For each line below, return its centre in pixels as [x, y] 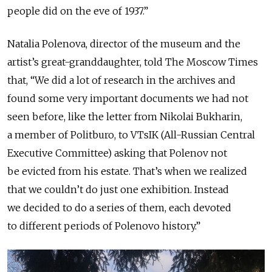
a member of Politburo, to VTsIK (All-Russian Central [131, 134]
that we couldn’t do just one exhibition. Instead [118, 189]
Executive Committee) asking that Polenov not [117, 153]
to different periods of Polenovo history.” [104, 226]
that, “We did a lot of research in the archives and [121, 80]
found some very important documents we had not [128, 98]
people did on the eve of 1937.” [79, 11]
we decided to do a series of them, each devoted [119, 207]
